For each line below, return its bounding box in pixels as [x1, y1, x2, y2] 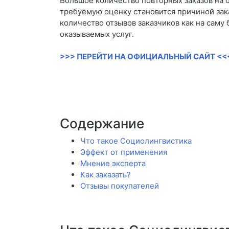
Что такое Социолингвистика [80, 136, 192, 146]
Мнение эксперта [80, 158, 146, 169]
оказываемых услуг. [60, 29, 134, 39]
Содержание [60, 116, 144, 132]
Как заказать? [80, 170, 131, 180]
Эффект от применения [80, 147, 167, 157]
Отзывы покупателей [80, 181, 159, 191]
